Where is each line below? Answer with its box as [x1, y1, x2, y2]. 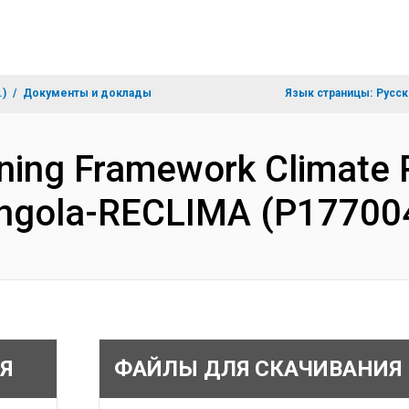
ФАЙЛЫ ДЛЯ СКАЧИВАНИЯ [113, 356, 402, 382]
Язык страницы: [285, 87, 372, 100]
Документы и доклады [23, 87, 152, 100]
